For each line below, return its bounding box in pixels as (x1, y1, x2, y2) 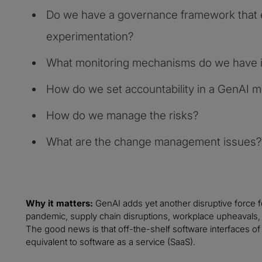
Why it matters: (26, 198, 93, 209)
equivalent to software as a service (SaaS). (26, 236, 195, 248)
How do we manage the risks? (46, 109, 199, 123)
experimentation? (46, 30, 134, 44)
